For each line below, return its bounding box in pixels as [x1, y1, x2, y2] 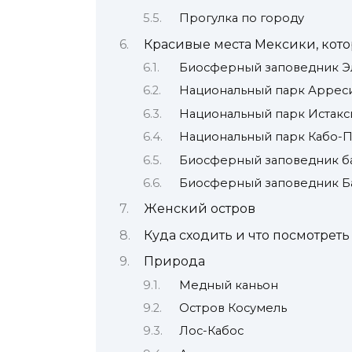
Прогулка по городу [179, 11, 305, 26]
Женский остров [143, 201, 255, 217]
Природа [143, 254, 205, 269]
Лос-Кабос [179, 324, 244, 339]
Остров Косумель [179, 300, 288, 315]
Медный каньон [179, 277, 279, 292]
